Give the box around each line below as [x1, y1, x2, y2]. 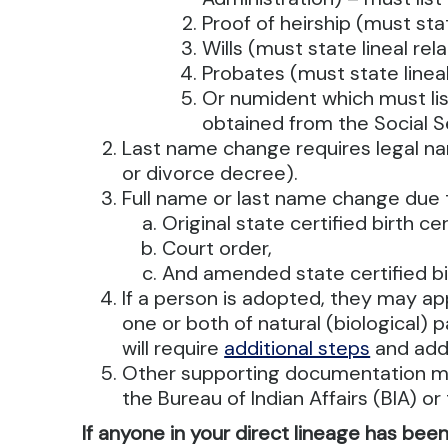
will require [122, 335, 225, 361]
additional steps [224, 335, 371, 361]
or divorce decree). [122, 160, 299, 186]
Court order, [162, 235, 273, 261]
